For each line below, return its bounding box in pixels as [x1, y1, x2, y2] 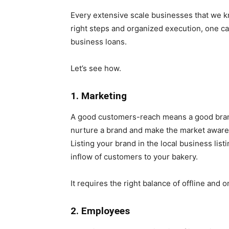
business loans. [71, 36, 127, 47]
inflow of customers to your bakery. [71, 151, 198, 162]
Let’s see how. [71, 63, 121, 73]
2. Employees [71, 204, 130, 217]
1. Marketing [71, 89, 127, 102]
